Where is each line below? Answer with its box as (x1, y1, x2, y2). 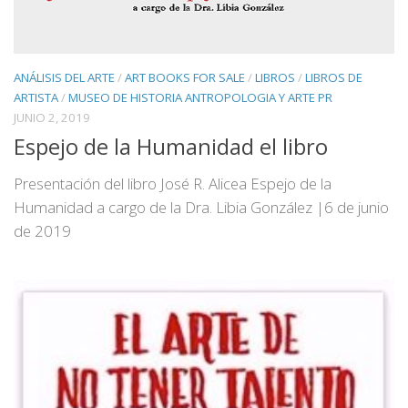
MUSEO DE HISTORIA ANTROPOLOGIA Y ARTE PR (68, 89, 332, 107)
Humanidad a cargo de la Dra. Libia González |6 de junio (14, 197, 389, 219)
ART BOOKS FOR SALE (125, 69, 245, 87)
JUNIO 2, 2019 (14, 109, 90, 127)
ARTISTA (14, 89, 58, 107)
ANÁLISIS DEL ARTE (14, 69, 115, 87)
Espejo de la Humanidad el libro (14, 132, 328, 162)
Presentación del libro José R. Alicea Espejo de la (14, 173, 331, 195)
